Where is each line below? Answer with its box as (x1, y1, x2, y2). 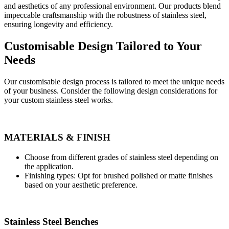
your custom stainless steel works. (4, 96, 113, 105)
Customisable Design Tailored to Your (4, 39, 202, 53)
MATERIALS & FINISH (4, 131, 110, 143)
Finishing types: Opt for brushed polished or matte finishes (25, 171, 213, 180)
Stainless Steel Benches (4, 216, 98, 227)
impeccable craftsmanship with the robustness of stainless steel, (4, 11, 207, 20)
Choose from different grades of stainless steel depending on (25, 152, 218, 162)
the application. (25, 162, 74, 171)
